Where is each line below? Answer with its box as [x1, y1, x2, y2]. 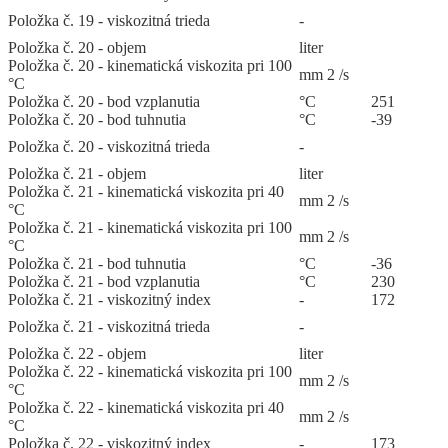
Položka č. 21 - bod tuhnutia [8, 255, 186, 273]
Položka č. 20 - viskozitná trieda [8, 138, 210, 156]
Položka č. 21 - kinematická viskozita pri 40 [8, 183, 284, 201]
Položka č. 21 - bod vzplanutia [8, 273, 200, 291]
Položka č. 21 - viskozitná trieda [8, 318, 210, 336]
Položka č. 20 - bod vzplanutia [8, 93, 200, 111]
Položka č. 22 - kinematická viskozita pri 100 [8, 363, 292, 381]
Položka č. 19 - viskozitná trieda [8, 12, 210, 30]
